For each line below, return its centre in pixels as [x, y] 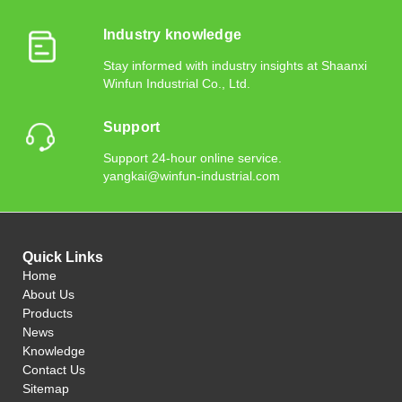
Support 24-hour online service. [192, 157]
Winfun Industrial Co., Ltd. [176, 83]
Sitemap [46, 388]
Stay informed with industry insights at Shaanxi [235, 65]
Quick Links [63, 257]
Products [48, 313]
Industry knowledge [172, 34]
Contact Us [54, 369]
